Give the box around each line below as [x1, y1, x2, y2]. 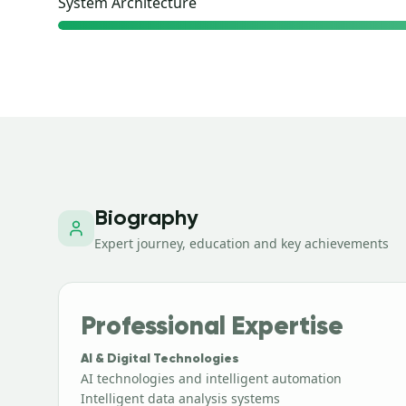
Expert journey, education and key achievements [94, 235, 389, 252]
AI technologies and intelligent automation [81, 370, 342, 387]
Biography [94, 208, 198, 229]
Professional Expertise [81, 314, 343, 340]
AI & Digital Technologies [81, 353, 239, 365]
